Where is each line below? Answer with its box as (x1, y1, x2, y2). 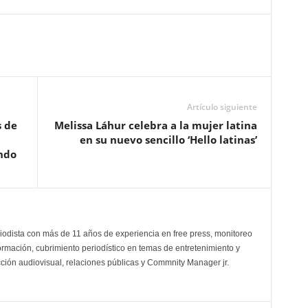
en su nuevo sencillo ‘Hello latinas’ (79, 133, 257, 147)
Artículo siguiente (186, 101, 257, 113)
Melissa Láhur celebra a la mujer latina (54, 118, 257, 133)
